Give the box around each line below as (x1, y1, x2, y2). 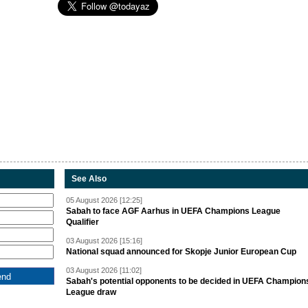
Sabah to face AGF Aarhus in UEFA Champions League (66, 206, 280, 216)
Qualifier (66, 217, 99, 227)
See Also (71, 174, 107, 184)
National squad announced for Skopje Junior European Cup (66, 247, 296, 256)
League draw (66, 287, 116, 297)
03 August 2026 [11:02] (66, 266, 142, 274)
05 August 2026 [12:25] (66, 196, 142, 204)
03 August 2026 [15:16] (66, 236, 142, 245)
